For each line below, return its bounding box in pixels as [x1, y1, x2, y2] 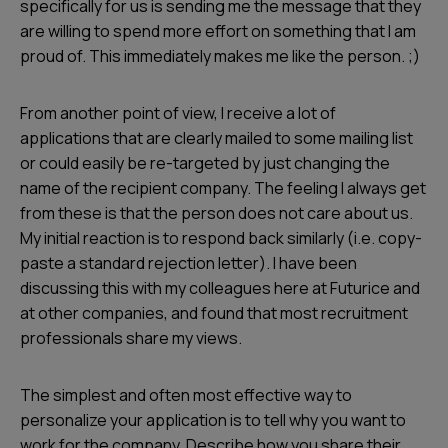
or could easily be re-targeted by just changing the [20, 152, 390, 174]
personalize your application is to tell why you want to [20, 409, 406, 431]
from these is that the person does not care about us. [20, 202, 413, 224]
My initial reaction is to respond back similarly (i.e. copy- [20, 227, 422, 249]
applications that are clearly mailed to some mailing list [20, 127, 413, 149]
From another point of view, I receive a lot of [20, 102, 336, 124]
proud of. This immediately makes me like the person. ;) [20, 45, 420, 67]
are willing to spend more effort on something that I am [20, 20, 416, 42]
